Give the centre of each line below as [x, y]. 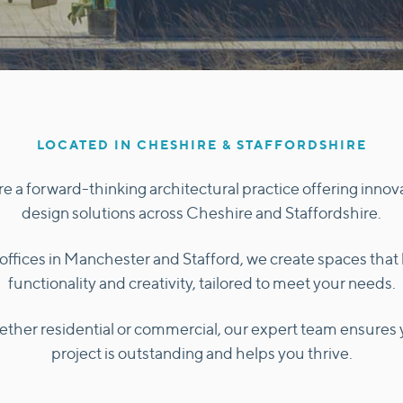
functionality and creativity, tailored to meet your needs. [201, 282]
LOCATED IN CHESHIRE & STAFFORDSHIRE [201, 144]
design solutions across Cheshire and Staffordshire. [201, 212]
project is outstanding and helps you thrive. [201, 353]
